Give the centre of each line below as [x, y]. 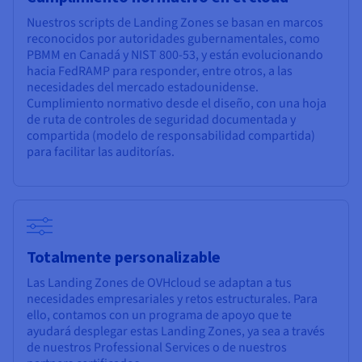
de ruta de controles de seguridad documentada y [161, 120]
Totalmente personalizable [124, 257]
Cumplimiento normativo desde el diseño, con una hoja [177, 104]
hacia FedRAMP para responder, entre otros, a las [160, 72]
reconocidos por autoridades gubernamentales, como [173, 39]
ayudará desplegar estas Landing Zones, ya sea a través [176, 332]
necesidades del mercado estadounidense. [143, 88]
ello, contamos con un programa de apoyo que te [159, 316]
